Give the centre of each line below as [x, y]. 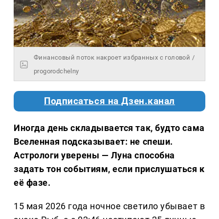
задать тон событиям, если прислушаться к [109, 169]
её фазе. [32, 183]
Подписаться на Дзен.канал [109, 101]
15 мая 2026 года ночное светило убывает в [109, 206]
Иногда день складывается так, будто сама [109, 128]
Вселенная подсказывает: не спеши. [93, 142]
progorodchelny [56, 71]
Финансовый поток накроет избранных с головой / [114, 58]
